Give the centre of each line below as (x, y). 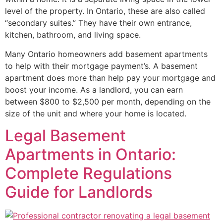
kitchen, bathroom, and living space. (73, 35)
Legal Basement (65, 136)
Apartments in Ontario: (90, 155)
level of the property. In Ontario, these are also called (105, 11)
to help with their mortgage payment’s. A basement (101, 66)
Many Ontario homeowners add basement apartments (106, 54)
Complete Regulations (88, 173)
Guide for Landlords (79, 192)
